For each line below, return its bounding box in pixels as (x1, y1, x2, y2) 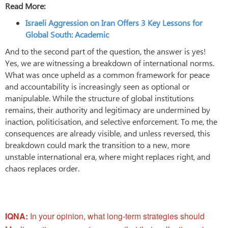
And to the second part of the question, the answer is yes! (5, 45, 206, 56)
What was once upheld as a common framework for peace (5, 69, 210, 80)
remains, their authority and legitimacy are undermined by (5, 104, 210, 115)
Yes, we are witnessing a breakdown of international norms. (5, 57, 214, 68)
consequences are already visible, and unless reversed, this (5, 127, 210, 138)
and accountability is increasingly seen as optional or (5, 80, 190, 92)
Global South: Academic (25, 28, 109, 40)
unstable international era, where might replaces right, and (5, 151, 210, 162)
